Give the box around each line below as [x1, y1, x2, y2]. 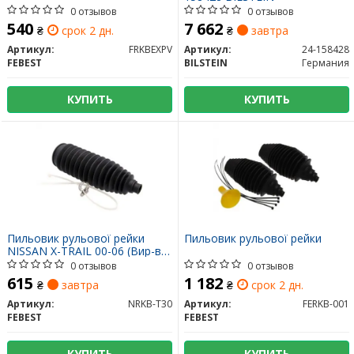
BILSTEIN [184, 56, 228, 70]
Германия [302, 56, 349, 70]
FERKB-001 [303, 297, 349, 311]
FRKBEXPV [129, 43, 172, 57]
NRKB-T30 [128, 297, 172, 311]
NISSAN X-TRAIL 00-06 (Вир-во [7, 243, 168, 259]
